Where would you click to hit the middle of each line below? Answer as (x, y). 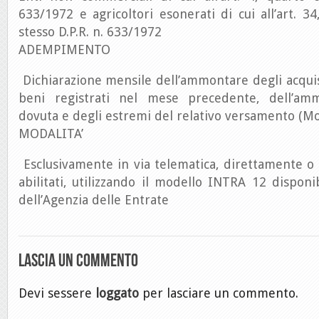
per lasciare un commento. (219, 293)
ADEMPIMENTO (64, 49)
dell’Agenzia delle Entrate (94, 200)
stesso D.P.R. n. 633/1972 (90, 32)
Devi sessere (57, 293)
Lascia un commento (78, 260)
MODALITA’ (51, 134)
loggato (117, 293)
